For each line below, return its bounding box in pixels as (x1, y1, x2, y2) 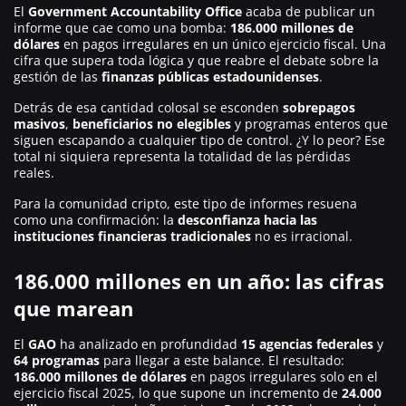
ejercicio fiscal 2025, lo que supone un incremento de (14, 384, 342, 402)
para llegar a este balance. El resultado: (100, 352, 344, 370)
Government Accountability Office (28, 3, 242, 21)
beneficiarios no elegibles (72, 115, 231, 133)
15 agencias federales (241, 335, 373, 353)
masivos (14, 115, 65, 133)
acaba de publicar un (242, 3, 375, 21)
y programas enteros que (231, 115, 388, 133)
